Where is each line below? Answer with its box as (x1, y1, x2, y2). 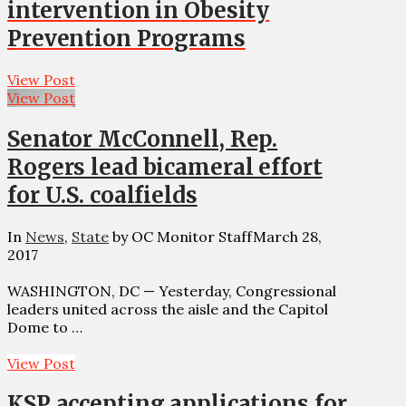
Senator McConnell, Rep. (7, 124, 278, 153)
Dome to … (7, 317, 82, 336)
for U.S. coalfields (7, 180, 198, 209)
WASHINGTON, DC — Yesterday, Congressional (7, 281, 336, 300)
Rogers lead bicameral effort (7, 152, 323, 181)
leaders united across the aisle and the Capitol (7, 299, 328, 318)
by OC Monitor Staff (109, 227, 253, 246)
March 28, (253, 227, 322, 246)
